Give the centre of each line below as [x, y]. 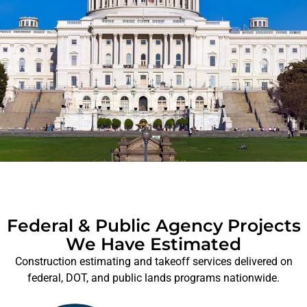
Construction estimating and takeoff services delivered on [153, 262]
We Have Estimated [153, 244]
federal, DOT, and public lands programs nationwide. [153, 278]
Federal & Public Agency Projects [153, 226]
